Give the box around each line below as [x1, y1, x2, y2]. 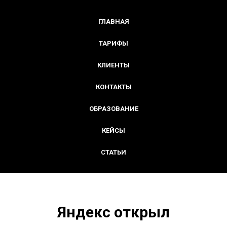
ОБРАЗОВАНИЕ [89, 105, 138, 112]
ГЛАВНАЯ [98, 18, 129, 25]
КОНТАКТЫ [95, 83, 132, 91]
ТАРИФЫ [99, 40, 128, 47]
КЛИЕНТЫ [97, 61, 130, 69]
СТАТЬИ [101, 148, 126, 156]
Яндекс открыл [57, 203, 170, 221]
